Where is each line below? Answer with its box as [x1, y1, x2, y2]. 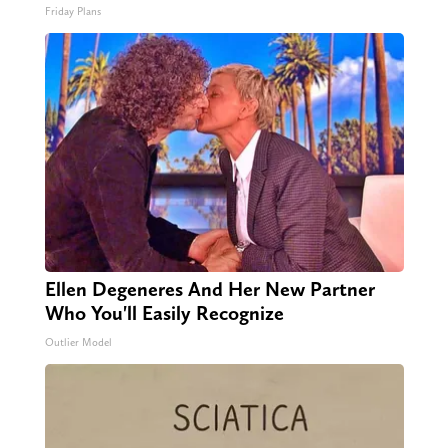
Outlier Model [44, 336, 112, 350]
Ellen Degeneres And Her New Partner [44, 277, 375, 302]
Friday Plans [44, 5, 101, 19]
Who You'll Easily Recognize [44, 301, 284, 326]
